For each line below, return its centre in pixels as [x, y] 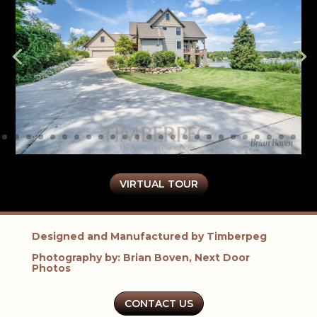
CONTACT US [158, 303]
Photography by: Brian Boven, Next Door [140, 258]
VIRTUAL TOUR [158, 184]
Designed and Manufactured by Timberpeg [149, 236]
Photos [51, 269]
